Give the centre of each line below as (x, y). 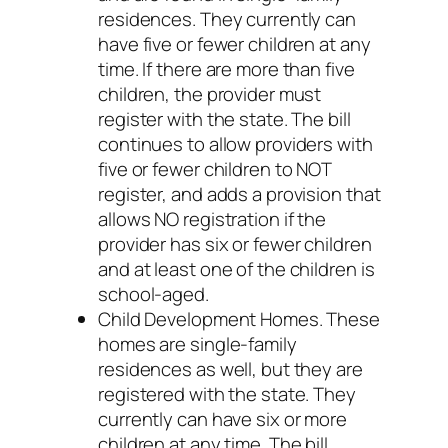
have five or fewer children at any (234, 43)
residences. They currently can (227, 18)
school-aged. (153, 293)
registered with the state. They (227, 393)
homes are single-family (197, 343)
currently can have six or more (222, 418)
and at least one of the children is (236, 268)
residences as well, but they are (230, 368)
